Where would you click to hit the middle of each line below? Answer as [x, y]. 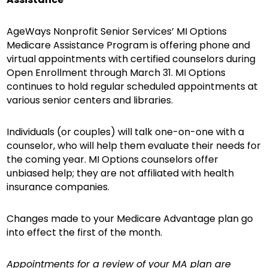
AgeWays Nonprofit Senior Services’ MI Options [117, 31]
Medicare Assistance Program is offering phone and [129, 45]
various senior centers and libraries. [90, 100]
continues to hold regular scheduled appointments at [133, 86]
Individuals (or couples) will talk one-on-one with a [126, 132]
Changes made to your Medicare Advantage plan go [130, 219]
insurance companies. [58, 187]
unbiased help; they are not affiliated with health [121, 173]
